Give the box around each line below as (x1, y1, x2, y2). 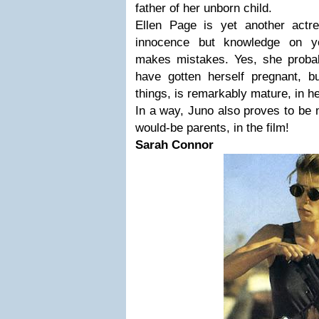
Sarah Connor (135, 138, 214, 152)
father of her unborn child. (135, 1, 272, 15)
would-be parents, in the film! (135, 121, 289, 135)
